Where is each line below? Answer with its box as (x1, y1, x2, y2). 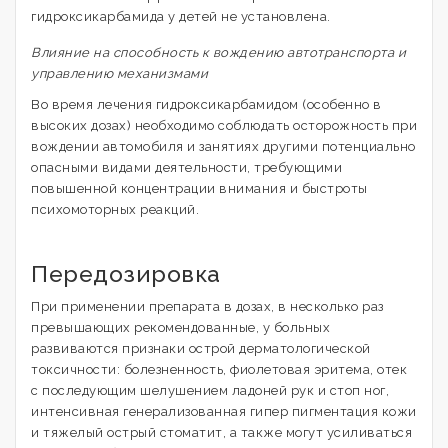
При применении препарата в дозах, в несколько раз (31, 299, 384, 314)
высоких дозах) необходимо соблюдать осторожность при (31, 118, 417, 133)
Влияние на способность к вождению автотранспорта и (31, 45, 406, 60)
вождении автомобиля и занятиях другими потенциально (31, 139, 416, 154)
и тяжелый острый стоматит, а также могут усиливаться (31, 425, 412, 440)
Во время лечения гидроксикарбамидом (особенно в (31, 97, 382, 112)
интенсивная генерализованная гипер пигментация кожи (31, 404, 417, 419)
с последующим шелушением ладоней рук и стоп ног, (31, 383, 389, 398)
